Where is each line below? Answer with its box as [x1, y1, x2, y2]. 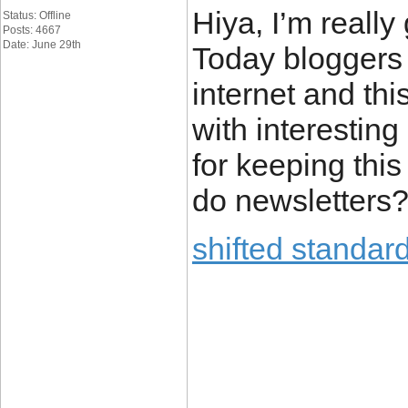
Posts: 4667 [3, 24, 61, 36]
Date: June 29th [3, 38, 81, 51]
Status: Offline [3, 9, 71, 22]
